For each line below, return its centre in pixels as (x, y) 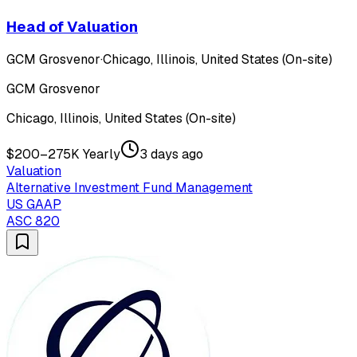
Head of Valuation (72, 26)
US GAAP (34, 205)
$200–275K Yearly (63, 155)
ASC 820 (33, 222)
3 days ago (171, 155)
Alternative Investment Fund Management (129, 188)
